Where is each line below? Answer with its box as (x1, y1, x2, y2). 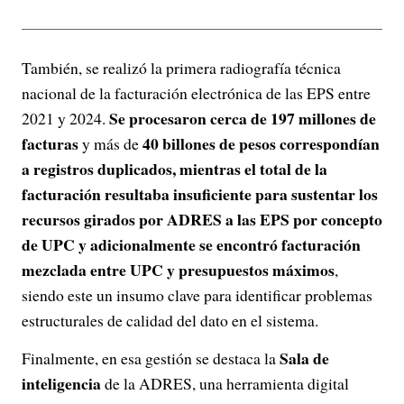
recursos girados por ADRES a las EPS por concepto (22, 207, 382, 232)
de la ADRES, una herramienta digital (101, 372, 349, 395)
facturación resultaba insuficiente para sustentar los (22, 182, 378, 207)
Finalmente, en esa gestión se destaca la (22, 347, 280, 370)
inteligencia (22, 372, 101, 396)
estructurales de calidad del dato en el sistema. (22, 309, 318, 332)
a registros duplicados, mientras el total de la (22, 157, 327, 181)
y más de (78, 133, 142, 155)
